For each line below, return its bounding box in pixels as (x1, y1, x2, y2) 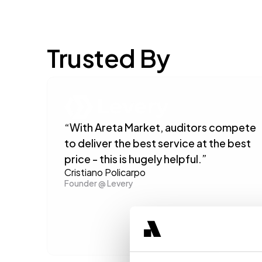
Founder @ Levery (64, 176, 133, 189)
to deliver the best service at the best (64, 134, 251, 151)
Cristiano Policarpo (64, 164, 146, 180)
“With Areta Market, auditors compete (64, 118, 256, 135)
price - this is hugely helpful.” (64, 150, 206, 167)
